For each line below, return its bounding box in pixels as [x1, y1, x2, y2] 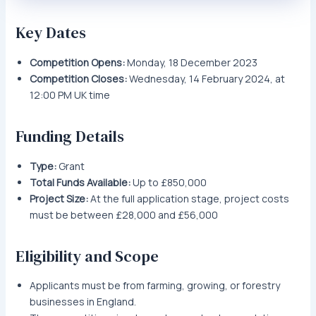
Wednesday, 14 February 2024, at [126, 72, 285, 86]
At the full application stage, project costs [87, 191, 289, 205]
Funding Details [15, 126, 124, 147]
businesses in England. [29, 295, 136, 309]
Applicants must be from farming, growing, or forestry [29, 279, 280, 293]
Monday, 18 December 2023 [124, 56, 257, 70]
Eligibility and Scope [15, 245, 159, 267]
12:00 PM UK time [29, 88, 110, 102]
